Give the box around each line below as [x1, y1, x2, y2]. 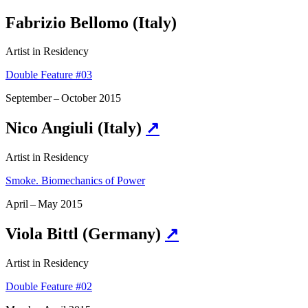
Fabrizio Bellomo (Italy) [5, 13, 177, 32]
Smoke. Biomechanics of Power [5, 175, 145, 187]
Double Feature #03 [5, 69, 92, 81]
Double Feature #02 [5, 280, 92, 293]
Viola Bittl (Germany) [5, 225, 165, 243]
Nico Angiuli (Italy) [5, 119, 146, 137]
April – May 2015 [5, 198, 82, 210]
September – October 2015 [5, 92, 121, 104]
